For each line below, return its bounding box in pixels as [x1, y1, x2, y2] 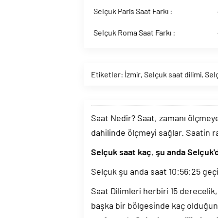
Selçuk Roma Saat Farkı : [93, 28, 175, 37]
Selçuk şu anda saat [91, 166, 169, 177]
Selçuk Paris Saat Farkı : [93, 6, 172, 16]
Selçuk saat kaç [91, 146, 151, 157]
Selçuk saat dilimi [144, 70, 201, 79]
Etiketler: [91, 70, 125, 79]
